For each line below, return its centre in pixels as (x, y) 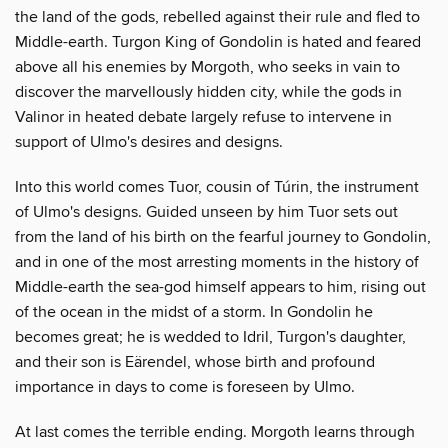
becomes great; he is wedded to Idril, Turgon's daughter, (210, 336)
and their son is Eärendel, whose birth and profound (195, 361)
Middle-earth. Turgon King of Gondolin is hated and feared (218, 41)
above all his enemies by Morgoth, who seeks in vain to (207, 66)
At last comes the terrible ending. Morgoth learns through (215, 431)
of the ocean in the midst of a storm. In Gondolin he (194, 311)
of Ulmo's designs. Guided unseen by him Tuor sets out (206, 211)
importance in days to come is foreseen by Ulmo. (185, 386)
